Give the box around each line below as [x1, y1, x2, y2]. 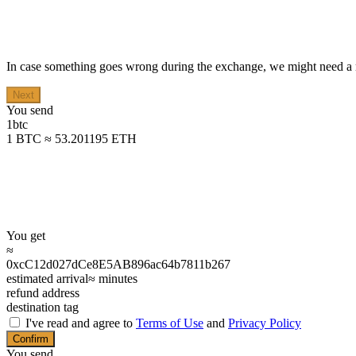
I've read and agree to [25, 316, 136, 331]
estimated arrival [6, 272, 88, 286]
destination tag [6, 300, 79, 315]
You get [6, 229, 45, 243]
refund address [6, 286, 79, 300]
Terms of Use [136, 316, 203, 331]
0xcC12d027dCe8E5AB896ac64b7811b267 [6, 257, 230, 272]
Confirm [13, 333, 48, 346]
